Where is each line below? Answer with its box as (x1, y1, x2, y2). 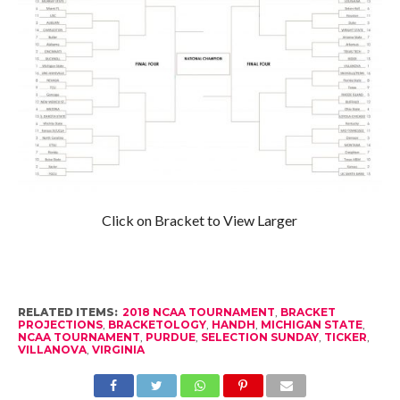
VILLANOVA (17, 342, 87, 356)
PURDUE (145, 329, 196, 344)
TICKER (323, 329, 367, 344)
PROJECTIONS (17, 317, 103, 331)
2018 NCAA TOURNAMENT (121, 304, 275, 319)
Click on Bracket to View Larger (102, 211, 298, 229)
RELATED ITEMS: (17, 304, 118, 319)
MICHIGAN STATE (260, 317, 362, 331)
